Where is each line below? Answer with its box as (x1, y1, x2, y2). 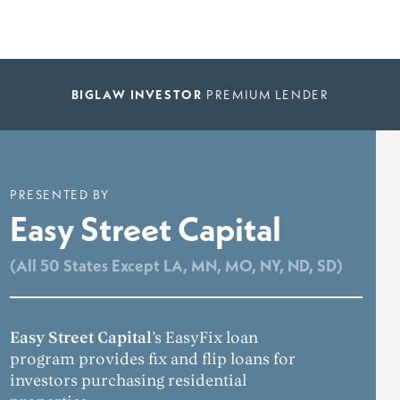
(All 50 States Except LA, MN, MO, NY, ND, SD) (10, 254, 343, 278)
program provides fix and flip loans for (10, 349, 296, 370)
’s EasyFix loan (152, 328, 258, 348)
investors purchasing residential (10, 371, 246, 391)
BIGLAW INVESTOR (71, 86, 203, 104)
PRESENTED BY (10, 186, 110, 204)
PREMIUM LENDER (202, 86, 329, 104)
